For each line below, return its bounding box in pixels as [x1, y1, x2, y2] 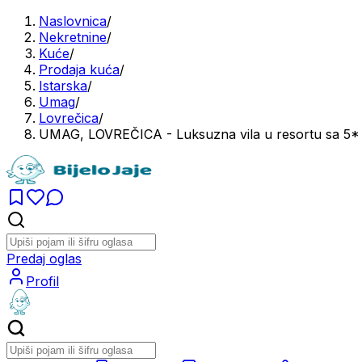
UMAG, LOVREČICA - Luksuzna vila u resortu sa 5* [39, 126, 360, 142]
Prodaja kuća [39, 61, 120, 78]
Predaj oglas [6, 250, 82, 267]
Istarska [39, 78, 87, 94]
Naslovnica [39, 13, 107, 29]
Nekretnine [39, 29, 107, 45]
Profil [26, 273, 59, 289]
